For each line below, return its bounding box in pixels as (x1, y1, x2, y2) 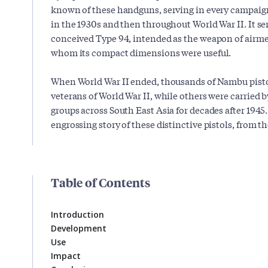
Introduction (51, 209, 104, 221)
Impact (51, 250, 81, 262)
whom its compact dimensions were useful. (51, 45, 232, 59)
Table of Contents (51, 174, 150, 191)
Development (51, 223, 106, 234)
